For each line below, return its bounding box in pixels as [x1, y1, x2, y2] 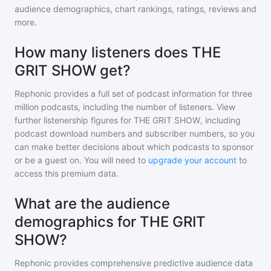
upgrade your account [148, 155, 237, 165]
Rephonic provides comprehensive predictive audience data [15, 258, 253, 268]
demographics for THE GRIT [15, 213, 206, 230]
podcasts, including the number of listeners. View [39, 102, 235, 112]
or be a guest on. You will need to [15, 155, 148, 165]
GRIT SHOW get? [15, 62, 131, 79]
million [15, 102, 39, 112]
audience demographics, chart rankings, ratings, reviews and [15, 4, 256, 14]
